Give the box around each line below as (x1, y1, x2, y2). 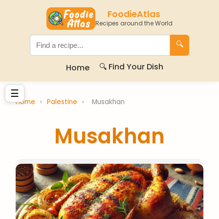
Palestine (47, 97, 79, 107)
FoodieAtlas (108, 8, 160, 20)
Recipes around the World (95, 19, 173, 27)
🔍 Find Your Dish (99, 61, 163, 72)
